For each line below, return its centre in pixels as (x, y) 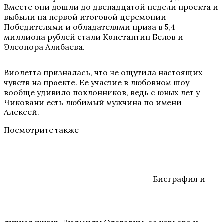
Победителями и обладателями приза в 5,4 (90, 27)
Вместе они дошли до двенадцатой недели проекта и (111, 7)
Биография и (179, 179)
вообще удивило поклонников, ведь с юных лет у (102, 92)
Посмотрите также (41, 130)
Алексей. (22, 112)
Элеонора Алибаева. (44, 46)
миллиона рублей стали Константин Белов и (94, 36)
